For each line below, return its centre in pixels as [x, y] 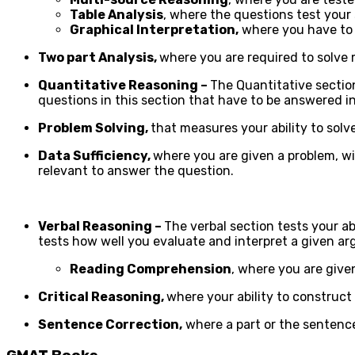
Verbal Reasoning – [101, 227]
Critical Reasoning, [102, 297]
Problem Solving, [94, 128]
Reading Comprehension [151, 269]
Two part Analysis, [99, 58]
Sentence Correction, [110, 325]
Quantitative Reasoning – [124, 86]
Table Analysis [116, 15]
